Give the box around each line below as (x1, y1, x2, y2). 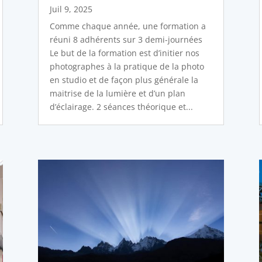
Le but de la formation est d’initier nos (49, 47, 199, 59)
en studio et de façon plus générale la (49, 74, 198, 86)
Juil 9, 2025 (49, 4, 92, 15)
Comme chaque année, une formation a (49, 20, 206, 32)
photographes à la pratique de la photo (49, 61, 204, 73)
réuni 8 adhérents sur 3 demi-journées (49, 34, 202, 46)
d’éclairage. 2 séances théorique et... (49, 101, 193, 113)
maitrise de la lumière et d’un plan (49, 88, 185, 99)
